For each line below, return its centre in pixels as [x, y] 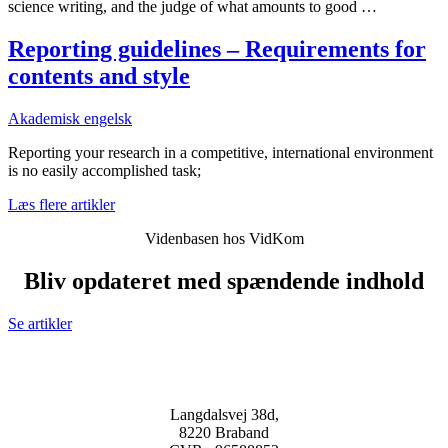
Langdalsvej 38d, [224, 414]
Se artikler [40, 323]
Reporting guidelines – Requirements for [217, 49]
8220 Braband [224, 432]
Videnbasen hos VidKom [224, 239]
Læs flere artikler [61, 205]
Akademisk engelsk [70, 119]
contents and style [99, 76]
